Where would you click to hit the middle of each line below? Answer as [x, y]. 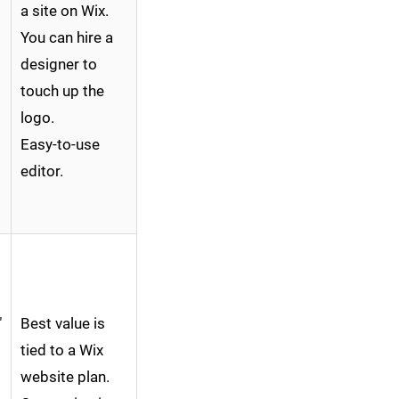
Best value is [63, 324]
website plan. [65, 377]
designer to [59, 65]
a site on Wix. [65, 11]
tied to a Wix [62, 350]
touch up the [62, 91]
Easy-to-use [60, 145]
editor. [42, 171]
